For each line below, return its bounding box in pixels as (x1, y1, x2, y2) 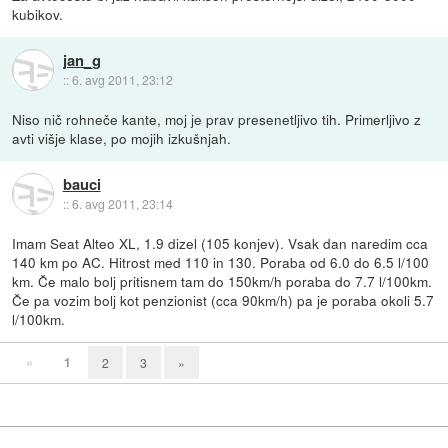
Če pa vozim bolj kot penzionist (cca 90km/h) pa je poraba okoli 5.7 (12, 290, 435, 311)
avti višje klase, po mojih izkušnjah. (12, 128, 232, 149)
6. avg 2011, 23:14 (71, 194, 173, 212)
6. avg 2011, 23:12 (71, 70, 173, 88)
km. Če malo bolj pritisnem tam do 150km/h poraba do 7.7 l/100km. (12, 271, 433, 292)
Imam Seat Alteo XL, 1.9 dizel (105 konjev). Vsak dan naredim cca (12, 233, 429, 254)
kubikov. (12, 4, 64, 25)
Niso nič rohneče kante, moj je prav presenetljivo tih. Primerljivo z (12, 109, 422, 130)
